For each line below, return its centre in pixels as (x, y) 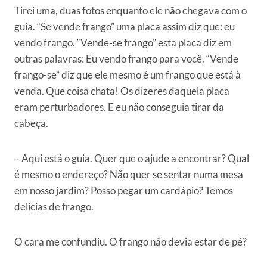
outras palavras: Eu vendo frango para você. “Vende (126, 59)
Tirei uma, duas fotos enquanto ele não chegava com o (131, 11)
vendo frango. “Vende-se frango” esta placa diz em (123, 43)
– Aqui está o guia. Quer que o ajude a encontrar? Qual (132, 159)
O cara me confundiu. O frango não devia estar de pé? (131, 242)
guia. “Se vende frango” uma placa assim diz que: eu (125, 27)
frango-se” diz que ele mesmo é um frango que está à (128, 75)
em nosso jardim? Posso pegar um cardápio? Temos (124, 191)
